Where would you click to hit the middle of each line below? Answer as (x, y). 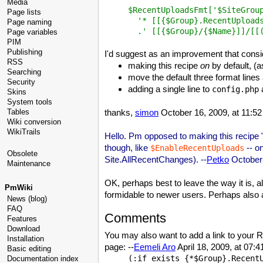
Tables (18, 112)
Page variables (32, 32)
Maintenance (29, 163)
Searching (24, 72)
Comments (135, 218)
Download (23, 229)
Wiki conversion (34, 122)
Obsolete (22, 154)
